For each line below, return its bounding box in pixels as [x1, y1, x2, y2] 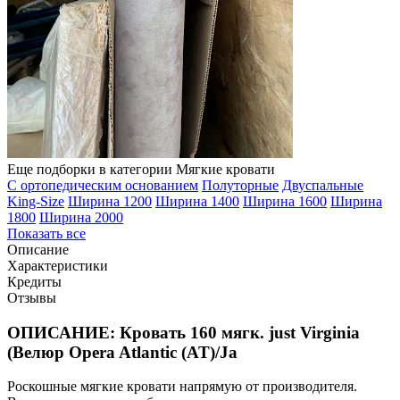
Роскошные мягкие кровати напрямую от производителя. [7, 379, 357, 395]
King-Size [7, 193, 64, 209]
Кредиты [7, 273, 62, 289]
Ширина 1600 [243, 193, 327, 209]
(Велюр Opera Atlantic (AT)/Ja [7, 342, 237, 362]
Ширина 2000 [39, 209, 123, 225]
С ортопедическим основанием [7, 177, 198, 193]
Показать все [7, 225, 86, 241]
